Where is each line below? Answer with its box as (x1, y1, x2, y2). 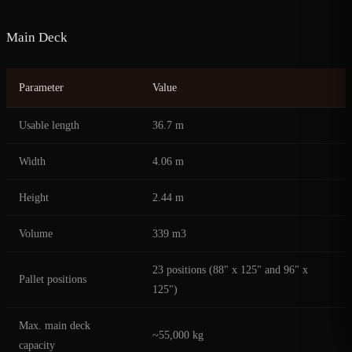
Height (19, 192, 49, 204)
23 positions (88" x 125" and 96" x (152, 264, 308, 277)
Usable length (19, 119, 79, 132)
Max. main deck (19, 320, 90, 332)
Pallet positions (19, 273, 86, 286)
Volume (19, 228, 53, 240)
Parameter (19, 82, 64, 94)
